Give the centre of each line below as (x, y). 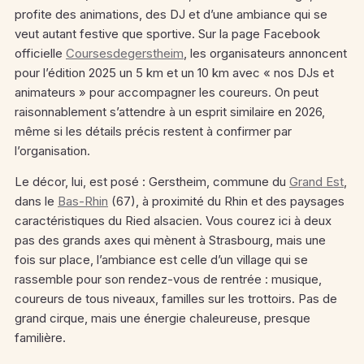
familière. (40, 338)
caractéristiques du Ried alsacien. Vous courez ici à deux (173, 221)
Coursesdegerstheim (125, 53)
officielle (40, 53)
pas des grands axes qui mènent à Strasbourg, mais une (170, 240)
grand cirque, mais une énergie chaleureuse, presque (162, 318)
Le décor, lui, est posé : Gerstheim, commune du (152, 182)
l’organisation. (52, 151)
